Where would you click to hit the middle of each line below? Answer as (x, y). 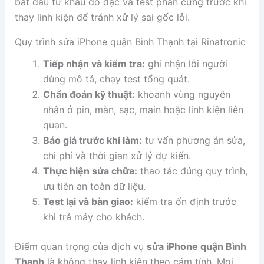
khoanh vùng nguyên (182, 95)
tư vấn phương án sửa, (193, 141)
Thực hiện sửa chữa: (90, 171)
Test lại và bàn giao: (88, 202)
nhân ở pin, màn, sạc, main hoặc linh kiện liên (143, 110)
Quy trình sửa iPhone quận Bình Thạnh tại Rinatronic (130, 42)
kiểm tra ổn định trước (184, 202)
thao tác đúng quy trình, (192, 171)
